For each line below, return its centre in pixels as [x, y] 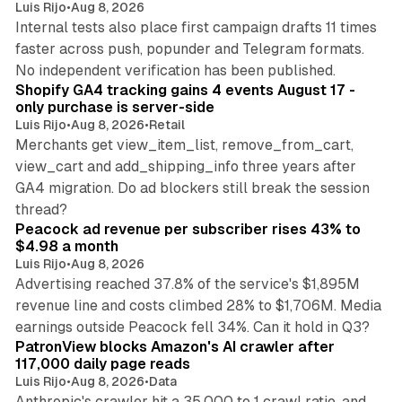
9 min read [341, 200]
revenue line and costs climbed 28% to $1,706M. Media [198, 306]
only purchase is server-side [114, 108]
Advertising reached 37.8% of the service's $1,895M [187, 284]
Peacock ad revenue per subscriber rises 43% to [188, 230]
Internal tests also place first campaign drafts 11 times [196, 28]
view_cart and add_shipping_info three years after [185, 167]
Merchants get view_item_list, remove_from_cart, [184, 145]
